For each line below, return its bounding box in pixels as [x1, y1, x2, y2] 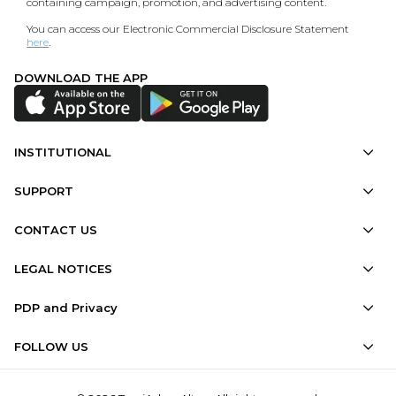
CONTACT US [14, 222, 97, 237]
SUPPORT [14, 183, 73, 198]
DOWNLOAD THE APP [14, 70, 148, 85]
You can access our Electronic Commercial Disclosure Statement [27, 21, 350, 35]
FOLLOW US [14, 339, 88, 354]
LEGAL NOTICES [14, 261, 112, 276]
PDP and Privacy [14, 300, 118, 315]
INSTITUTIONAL [14, 144, 111, 159]
